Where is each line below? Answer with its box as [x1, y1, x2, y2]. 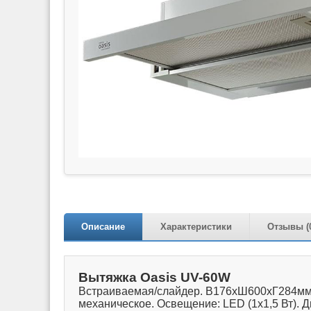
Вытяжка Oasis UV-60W [78, 269, 230, 285]
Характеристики [160, 221, 232, 232]
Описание [81, 221, 125, 232]
